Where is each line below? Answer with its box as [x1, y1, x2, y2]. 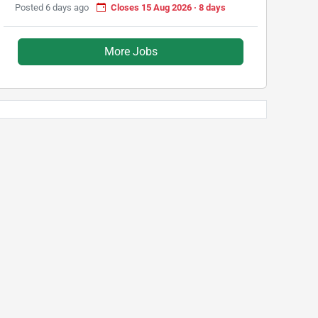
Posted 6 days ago [15, 2, 89, 13]
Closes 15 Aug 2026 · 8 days [111, 2, 226, 13]
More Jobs [104, 45, 158, 58]
